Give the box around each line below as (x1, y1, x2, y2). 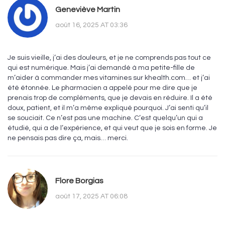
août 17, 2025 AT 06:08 (55, 192, 128, 200)
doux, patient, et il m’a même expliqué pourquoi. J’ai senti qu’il (8, 104, 208, 112)
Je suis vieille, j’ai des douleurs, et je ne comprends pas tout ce (8, 54, 211, 62)
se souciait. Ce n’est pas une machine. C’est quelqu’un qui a (8, 115, 203, 122)
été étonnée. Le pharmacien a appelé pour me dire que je (8, 84, 197, 92)
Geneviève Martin (55, 5, 120, 14)
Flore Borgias (55, 176, 103, 185)
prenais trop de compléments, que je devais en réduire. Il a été (8, 94, 212, 102)
